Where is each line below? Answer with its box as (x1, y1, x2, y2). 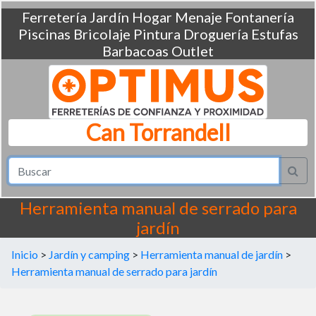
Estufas (250, 25, 298, 42)
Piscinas (18, 25, 71, 42)
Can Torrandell (85, 119, 231, 146)
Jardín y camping (49, 248, 130, 261)
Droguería (183, 25, 248, 42)
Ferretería (22, 8, 87, 25)
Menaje (175, 8, 222, 25)
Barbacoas (102, 42, 169, 59)
